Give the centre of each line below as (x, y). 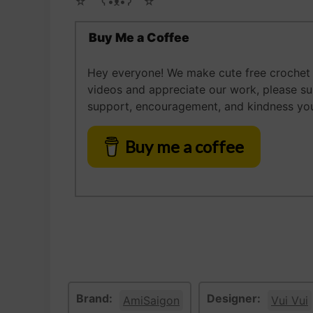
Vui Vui (290, 301)
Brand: (94, 299)
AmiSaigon (151, 301)
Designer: (234, 299)
